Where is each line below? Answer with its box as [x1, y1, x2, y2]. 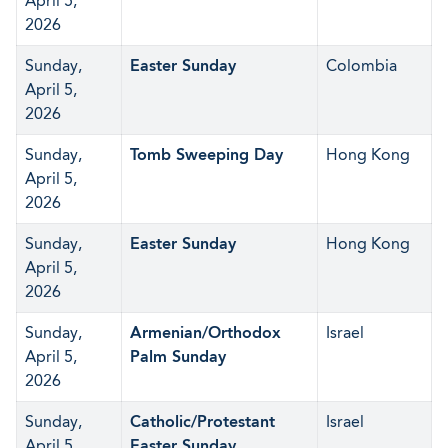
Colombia [326, 56, 397, 75]
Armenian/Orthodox [130, 323, 281, 342]
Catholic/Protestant [130, 412, 275, 431]
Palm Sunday [130, 347, 226, 366]
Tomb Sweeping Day [130, 145, 283, 164]
